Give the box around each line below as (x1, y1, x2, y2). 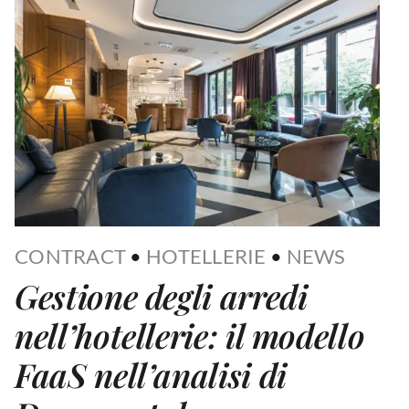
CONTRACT (15, 244, 127, 269)
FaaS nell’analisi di (15, 352, 287, 397)
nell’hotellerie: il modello (15, 313, 365, 358)
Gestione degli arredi (15, 274, 308, 319)
